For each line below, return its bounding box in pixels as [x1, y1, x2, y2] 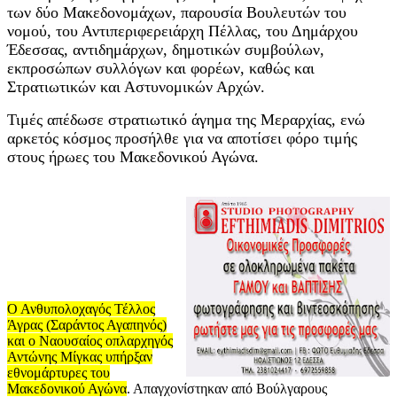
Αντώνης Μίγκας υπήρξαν [7, 349, 152, 365]
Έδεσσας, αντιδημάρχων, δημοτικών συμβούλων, [7, 41, 324, 59]
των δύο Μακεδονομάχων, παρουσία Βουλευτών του [7, 4, 346, 22]
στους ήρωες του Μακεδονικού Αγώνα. [7, 148, 259, 167]
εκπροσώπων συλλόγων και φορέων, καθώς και [7, 59, 315, 78]
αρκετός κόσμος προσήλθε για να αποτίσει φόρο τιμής [7, 129, 357, 148]
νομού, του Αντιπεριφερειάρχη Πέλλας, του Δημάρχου [7, 22, 358, 41]
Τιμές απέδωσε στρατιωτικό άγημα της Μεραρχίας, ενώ [7, 111, 365, 129]
